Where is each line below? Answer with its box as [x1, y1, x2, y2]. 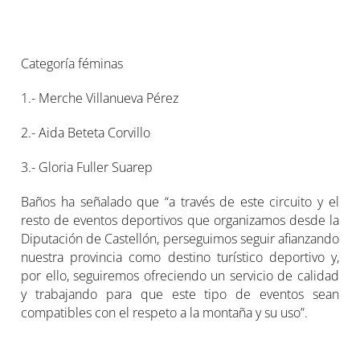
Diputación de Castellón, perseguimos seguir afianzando [21, 230, 339, 247]
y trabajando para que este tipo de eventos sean [21, 285, 339, 303]
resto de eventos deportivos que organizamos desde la [21, 211, 339, 229]
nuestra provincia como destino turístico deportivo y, [21, 248, 339, 266]
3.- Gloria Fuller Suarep [21, 158, 153, 176]
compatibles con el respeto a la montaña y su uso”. [21, 304, 309, 321]
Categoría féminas [21, 55, 124, 72]
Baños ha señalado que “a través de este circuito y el [21, 193, 339, 211]
